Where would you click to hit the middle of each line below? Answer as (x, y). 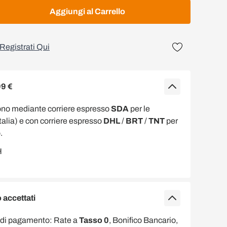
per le (139, 109)
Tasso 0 (94, 220)
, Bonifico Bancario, (143, 220)
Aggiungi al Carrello (87, 11)
